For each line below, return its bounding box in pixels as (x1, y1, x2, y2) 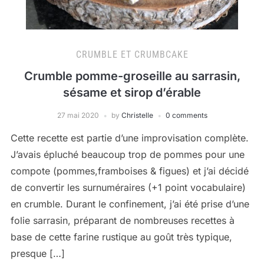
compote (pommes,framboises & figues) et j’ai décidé (10, 165, 249, 177)
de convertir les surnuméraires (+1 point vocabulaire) (10, 181, 246, 193)
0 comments (165, 111, 207, 120)
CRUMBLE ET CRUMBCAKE (75, 49, 189, 60)
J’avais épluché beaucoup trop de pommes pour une (10, 148, 245, 160)
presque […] (10, 247, 65, 259)
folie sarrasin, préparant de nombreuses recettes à (10, 214, 235, 226)
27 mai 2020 (57, 111, 99, 120)
